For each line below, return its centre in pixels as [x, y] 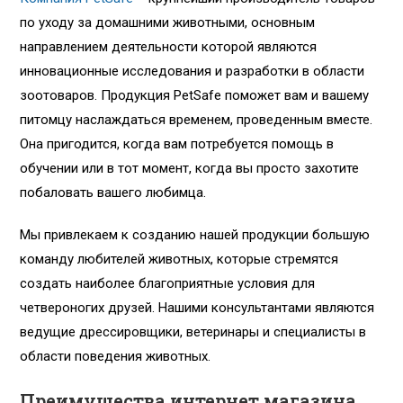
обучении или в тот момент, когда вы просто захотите [190, 169]
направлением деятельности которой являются [169, 47]
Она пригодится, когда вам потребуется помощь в [177, 144]
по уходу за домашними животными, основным [168, 23]
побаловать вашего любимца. [113, 193]
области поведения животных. [116, 357]
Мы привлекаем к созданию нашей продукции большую [195, 235]
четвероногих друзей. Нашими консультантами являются [197, 308]
